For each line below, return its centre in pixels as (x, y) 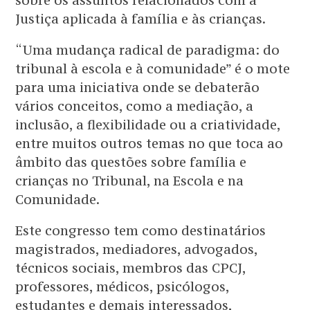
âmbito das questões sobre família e (131, 162)
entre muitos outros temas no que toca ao (149, 144)
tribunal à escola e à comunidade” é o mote (153, 69)
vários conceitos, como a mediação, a (135, 106)
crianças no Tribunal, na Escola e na (130, 181)
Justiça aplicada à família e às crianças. (141, 19)
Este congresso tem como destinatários (141, 231)
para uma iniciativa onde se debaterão (138, 88)
